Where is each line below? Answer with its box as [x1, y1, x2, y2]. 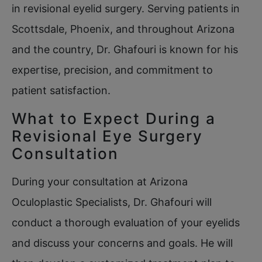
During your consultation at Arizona [12, 175, 188, 188]
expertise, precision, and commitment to [12, 63, 213, 76]
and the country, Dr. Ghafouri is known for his [12, 43, 238, 56]
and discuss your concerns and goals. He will [12, 236, 233, 249]
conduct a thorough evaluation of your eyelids [12, 216, 240, 229]
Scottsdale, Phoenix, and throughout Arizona [12, 22, 235, 35]
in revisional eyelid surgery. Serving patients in [12, 2, 240, 15]
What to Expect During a [12, 109, 216, 127]
